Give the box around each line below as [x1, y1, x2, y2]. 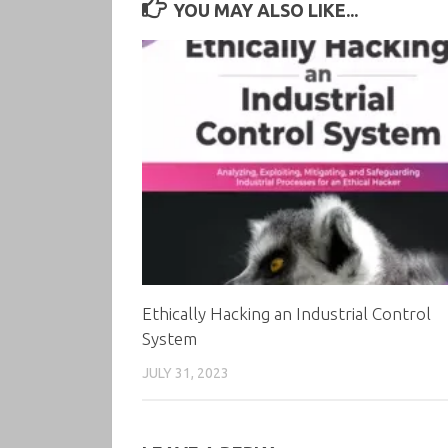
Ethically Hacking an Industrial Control [142, 303, 431, 323]
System [142, 328, 197, 348]
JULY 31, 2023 [142, 364, 229, 381]
